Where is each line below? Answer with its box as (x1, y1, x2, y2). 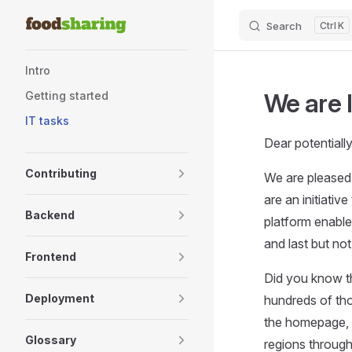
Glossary (25, 333, 76, 346)
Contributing (25, 167, 97, 180)
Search (266, 19, 302, 32)
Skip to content (25, 18, 98, 30)
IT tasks (25, 114, 69, 127)
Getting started (25, 89, 108, 102)
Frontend (25, 250, 76, 263)
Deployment (25, 291, 94, 305)
